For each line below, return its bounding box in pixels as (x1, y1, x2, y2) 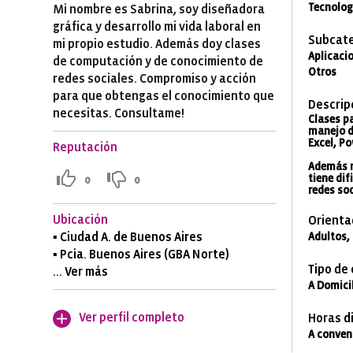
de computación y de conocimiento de (53, 56, 264, 68)
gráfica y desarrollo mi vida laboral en (53, 21, 262, 33)
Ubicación (53, 214, 109, 227)
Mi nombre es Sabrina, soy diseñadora (53, 4, 266, 16)
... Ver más (53, 266, 109, 279)
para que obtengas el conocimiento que (53, 91, 275, 102)
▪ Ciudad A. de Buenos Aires (53, 232, 203, 244)
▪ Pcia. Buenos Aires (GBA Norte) (53, 249, 230, 262)
